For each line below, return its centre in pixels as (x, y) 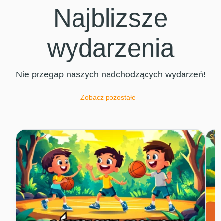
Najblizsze (110, 18)
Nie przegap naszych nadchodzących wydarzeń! (110, 74)
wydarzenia (110, 48)
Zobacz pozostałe (108, 97)
